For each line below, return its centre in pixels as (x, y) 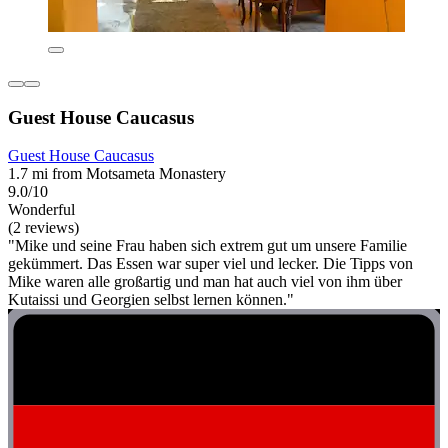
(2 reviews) (43, 228)
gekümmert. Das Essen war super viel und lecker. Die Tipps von (210, 264)
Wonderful (41, 210)
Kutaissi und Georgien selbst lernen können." (151, 300)
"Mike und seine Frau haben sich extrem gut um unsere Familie (207, 246)
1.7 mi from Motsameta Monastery (117, 174)
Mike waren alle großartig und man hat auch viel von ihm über (205, 282)
